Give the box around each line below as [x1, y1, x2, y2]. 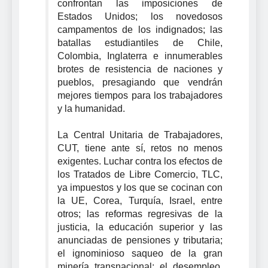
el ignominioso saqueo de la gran [57, 248, 223, 258]
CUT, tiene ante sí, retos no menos [57, 142, 223, 153]
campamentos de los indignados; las [57, 24, 223, 35]
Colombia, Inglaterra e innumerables [57, 50, 223, 61]
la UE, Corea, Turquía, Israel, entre [57, 195, 223, 206]
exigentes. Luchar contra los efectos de [57, 156, 223, 166]
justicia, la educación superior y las [57, 221, 223, 232]
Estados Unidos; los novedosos [57, 11, 223, 22]
